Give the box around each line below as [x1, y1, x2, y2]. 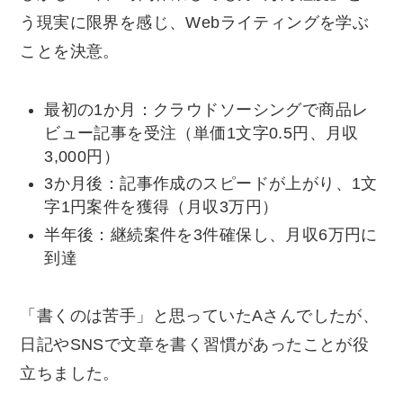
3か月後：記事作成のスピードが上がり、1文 [44, 175, 378, 193]
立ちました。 [20, 364, 120, 383]
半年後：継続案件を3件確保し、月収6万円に [44, 225, 378, 244]
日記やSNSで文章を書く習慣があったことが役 [20, 336, 370, 354]
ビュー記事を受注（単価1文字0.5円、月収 [44, 123, 359, 142]
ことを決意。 [20, 41, 120, 60]
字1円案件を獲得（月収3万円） [44, 198, 279, 217]
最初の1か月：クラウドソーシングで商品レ [44, 100, 369, 119]
